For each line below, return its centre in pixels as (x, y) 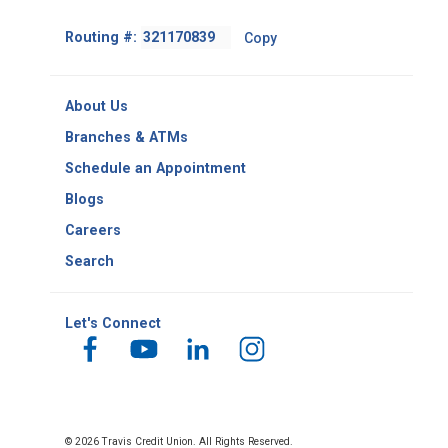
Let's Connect (113, 323)
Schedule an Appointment (155, 168)
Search (89, 261)
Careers (93, 230)
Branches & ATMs (126, 137)
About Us (96, 106)
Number (161, 114)
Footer (158, 30)
